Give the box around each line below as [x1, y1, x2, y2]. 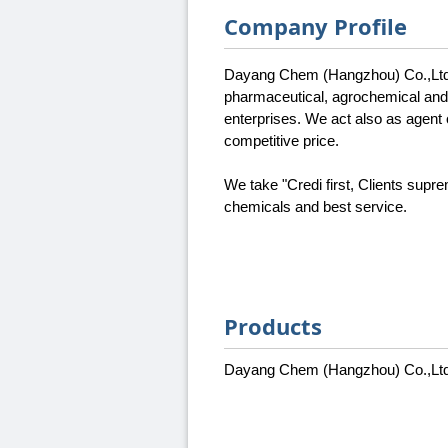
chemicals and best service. [224, 198, 407, 216]
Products [224, 311, 322, 342]
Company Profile [224, 11, 407, 42]
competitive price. [224, 132, 339, 150]
